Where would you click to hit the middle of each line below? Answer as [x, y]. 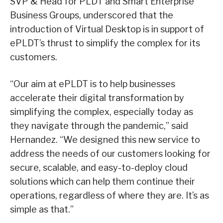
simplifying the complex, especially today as [102, 111]
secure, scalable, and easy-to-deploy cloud [99, 167]
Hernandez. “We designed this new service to [105, 139]
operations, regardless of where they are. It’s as [110, 195]
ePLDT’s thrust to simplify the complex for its [105, 43]
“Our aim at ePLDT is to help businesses [93, 84]
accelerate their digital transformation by [97, 98]
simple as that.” [42, 209]
